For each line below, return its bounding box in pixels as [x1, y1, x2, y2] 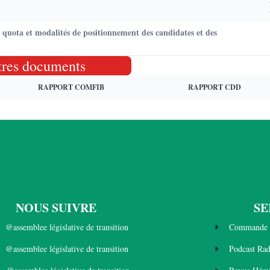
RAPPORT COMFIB [38, 82, 104, 92]
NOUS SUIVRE [16, 199, 97, 216]
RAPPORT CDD [188, 82, 241, 92]
